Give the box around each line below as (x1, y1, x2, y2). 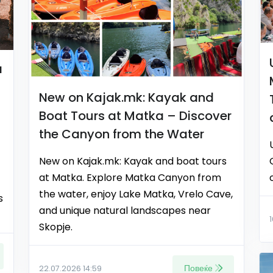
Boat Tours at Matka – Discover (39, 107, 232, 124)
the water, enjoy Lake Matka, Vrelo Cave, (39, 186, 233, 201)
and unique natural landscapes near (39, 203, 211, 218)
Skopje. (39, 219, 73, 234)
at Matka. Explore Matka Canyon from (39, 170, 221, 185)
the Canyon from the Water (39, 125, 204, 143)
